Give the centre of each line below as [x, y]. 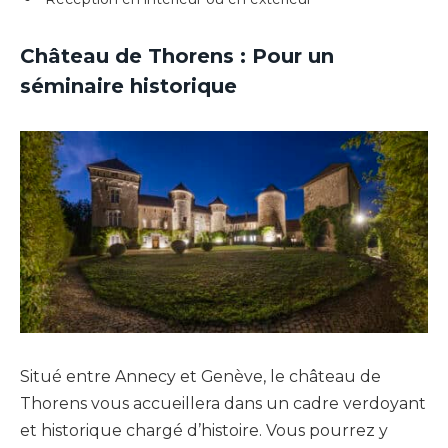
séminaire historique [128, 86]
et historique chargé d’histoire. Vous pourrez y [204, 430]
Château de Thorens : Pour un [177, 56]
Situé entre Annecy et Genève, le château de [200, 376]
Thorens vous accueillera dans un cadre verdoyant [223, 403]
